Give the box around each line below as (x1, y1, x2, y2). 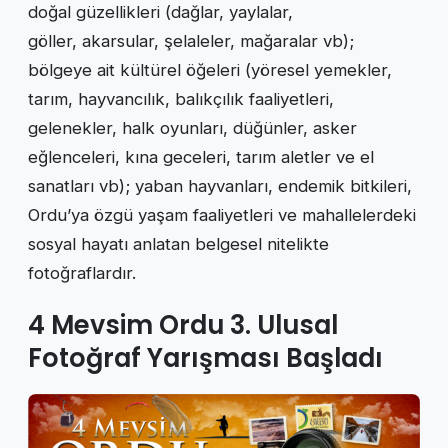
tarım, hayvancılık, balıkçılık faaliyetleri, (28, 89, 334, 110)
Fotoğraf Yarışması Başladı (28, 340, 383, 377)
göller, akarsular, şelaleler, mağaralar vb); (28, 31, 354, 52)
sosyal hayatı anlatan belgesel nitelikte (28, 234, 329, 255)
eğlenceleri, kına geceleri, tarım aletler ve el (28, 147, 374, 168)
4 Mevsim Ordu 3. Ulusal (28, 307, 338, 344)
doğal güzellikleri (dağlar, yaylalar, (28, 2, 293, 23)
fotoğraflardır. (28, 263, 141, 284)
